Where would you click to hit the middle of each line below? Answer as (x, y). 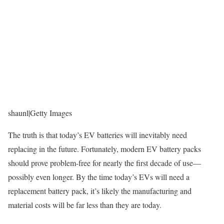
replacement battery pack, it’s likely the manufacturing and (100, 191)
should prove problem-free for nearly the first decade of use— (104, 163)
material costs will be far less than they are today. (85, 205)
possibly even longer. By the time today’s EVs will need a (99, 177)
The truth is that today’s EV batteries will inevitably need (97, 135)
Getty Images (51, 113)
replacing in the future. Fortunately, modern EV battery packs (104, 149)
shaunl (18, 113)
